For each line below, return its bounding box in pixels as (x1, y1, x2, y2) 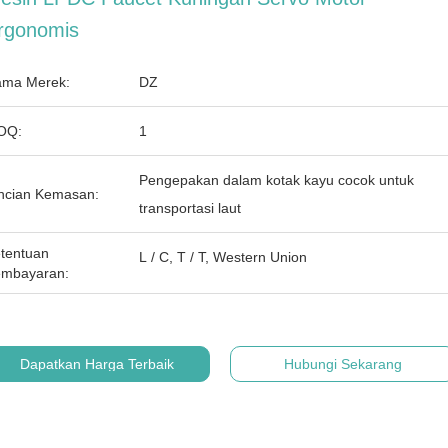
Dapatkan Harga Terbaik (20, 356, 174, 372)
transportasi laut (139, 200, 241, 216)
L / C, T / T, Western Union (139, 249, 307, 265)
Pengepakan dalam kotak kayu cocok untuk (139, 172, 414, 188)
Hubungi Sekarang (284, 356, 402, 372)
